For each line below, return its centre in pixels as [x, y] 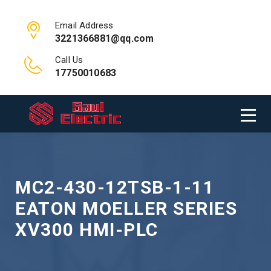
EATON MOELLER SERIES [126, 208]
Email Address [84, 25]
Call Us [69, 60]
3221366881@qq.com [105, 38]
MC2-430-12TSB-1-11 [115, 187]
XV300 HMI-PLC [87, 230]
